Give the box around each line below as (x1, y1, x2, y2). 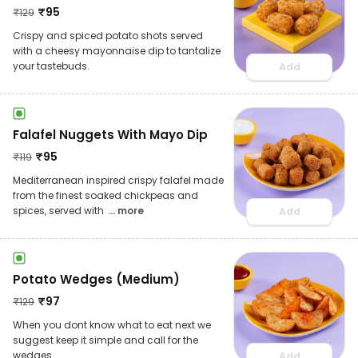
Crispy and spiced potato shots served (13, 28, 203, 42)
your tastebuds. (13, 58, 89, 73)
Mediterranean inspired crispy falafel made (13, 173, 224, 187)
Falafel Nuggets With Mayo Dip (13, 125, 208, 143)
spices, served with (13, 203, 106, 217)
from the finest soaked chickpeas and (13, 188, 198, 202)
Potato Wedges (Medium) (13, 270, 180, 288)
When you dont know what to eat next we (13, 317, 211, 332)
